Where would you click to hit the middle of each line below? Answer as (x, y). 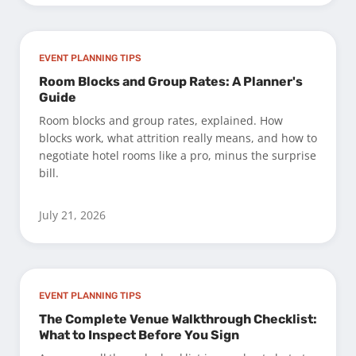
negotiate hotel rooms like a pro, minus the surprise (178, 155)
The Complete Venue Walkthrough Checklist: (178, 319)
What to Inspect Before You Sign (139, 335)
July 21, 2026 (72, 215)
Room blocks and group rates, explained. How (161, 120)
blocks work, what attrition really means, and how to (178, 137)
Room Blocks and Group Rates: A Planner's (171, 81)
